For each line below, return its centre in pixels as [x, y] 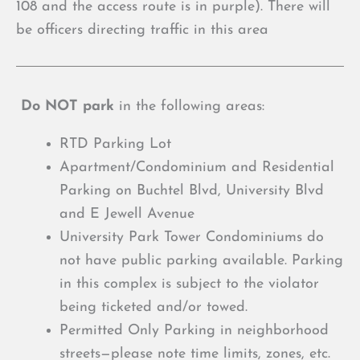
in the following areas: [189, 107]
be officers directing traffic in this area [142, 31]
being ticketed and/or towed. [153, 308]
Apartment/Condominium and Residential [197, 168]
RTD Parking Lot [115, 145]
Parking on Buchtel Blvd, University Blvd [192, 191]
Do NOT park [67, 107]
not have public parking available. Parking [201, 261]
